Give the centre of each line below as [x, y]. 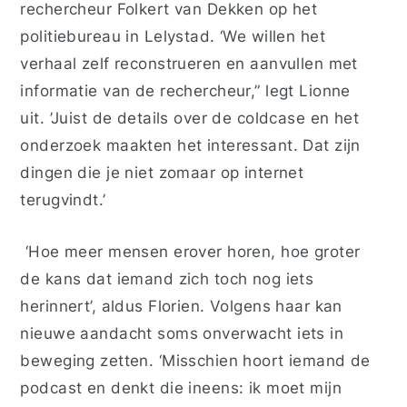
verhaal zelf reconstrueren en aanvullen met [189, 63]
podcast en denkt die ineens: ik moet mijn [181, 388]
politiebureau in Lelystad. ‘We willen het [173, 35]
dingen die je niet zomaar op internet [162, 172]
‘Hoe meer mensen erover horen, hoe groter [190, 252]
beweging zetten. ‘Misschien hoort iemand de [195, 361]
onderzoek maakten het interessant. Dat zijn [190, 144]
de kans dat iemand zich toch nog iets [167, 279]
